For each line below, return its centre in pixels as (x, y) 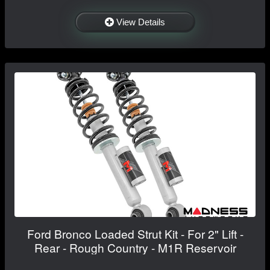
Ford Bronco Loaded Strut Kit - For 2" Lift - (135, 233)
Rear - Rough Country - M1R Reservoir (135, 247)
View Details (141, 22)
